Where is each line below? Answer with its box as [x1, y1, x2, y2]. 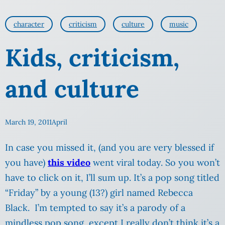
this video [48, 157, 90, 169]
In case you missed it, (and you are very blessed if [5, 142, 214, 154]
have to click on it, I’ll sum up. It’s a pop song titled [5, 172, 219, 184]
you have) [5, 157, 48, 169]
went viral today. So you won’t [90, 157, 220, 169]
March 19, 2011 [5, 118, 52, 127]
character [14, 20, 44, 29]
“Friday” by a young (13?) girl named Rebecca [5, 187, 193, 199]
